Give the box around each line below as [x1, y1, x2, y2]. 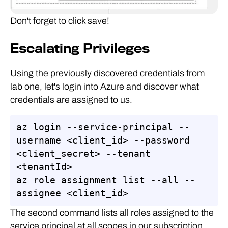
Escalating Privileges [10, 41, 150, 56]
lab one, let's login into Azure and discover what [10, 81, 199, 92]
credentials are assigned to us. [10, 94, 132, 105]
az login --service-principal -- [16, 121, 190, 132]
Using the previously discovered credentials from [10, 68, 205, 78]
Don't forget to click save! [10, 15, 109, 26]
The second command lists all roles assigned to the [10, 207, 214, 218]
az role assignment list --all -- [16, 174, 195, 185]
